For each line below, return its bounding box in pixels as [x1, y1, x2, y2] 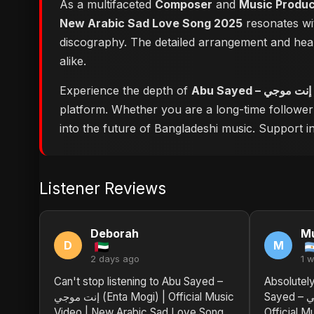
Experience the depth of [60, 83, 191, 97]
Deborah [90, 226, 139, 240]
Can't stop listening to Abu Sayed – [54, 275, 223, 288]
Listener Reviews [39, 179, 166, 198]
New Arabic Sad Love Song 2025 [60, 16, 243, 30]
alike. [60, 54, 86, 68]
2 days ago [90, 254, 139, 264]
